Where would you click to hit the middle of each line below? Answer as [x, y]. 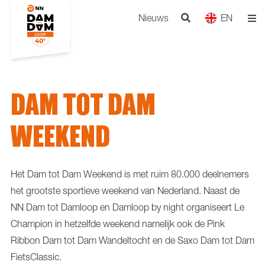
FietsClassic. [36, 256]
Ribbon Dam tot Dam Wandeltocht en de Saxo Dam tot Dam [132, 240]
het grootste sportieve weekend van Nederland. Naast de [125, 190]
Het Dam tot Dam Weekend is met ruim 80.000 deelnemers [130, 174]
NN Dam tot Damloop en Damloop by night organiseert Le [127, 207]
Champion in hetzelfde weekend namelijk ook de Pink [118, 223]
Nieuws [153, 18]
